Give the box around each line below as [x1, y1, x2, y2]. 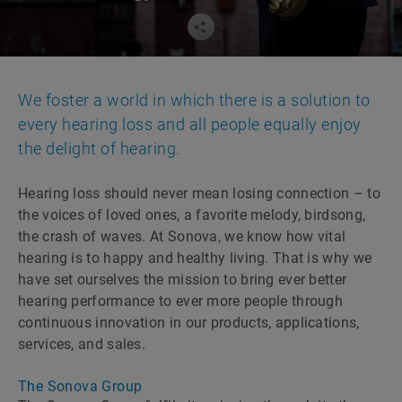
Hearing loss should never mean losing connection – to [18, 185, 380, 202]
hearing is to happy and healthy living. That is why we [18, 249, 372, 267]
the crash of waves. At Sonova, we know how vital [18, 228, 346, 245]
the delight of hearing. [18, 139, 180, 158]
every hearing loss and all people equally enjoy [18, 115, 362, 134]
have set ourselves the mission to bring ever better [18, 271, 347, 288]
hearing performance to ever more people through [18, 293, 344, 310]
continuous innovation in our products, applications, [18, 314, 360, 331]
